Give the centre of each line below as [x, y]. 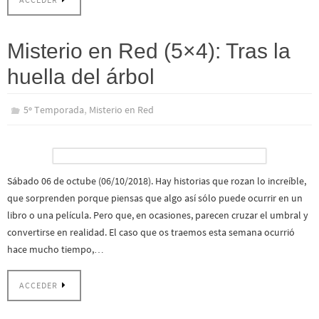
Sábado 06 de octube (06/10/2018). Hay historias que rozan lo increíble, [157, 181]
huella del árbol [81, 76]
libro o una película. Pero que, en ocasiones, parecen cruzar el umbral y [158, 215]
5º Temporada [54, 109]
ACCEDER [38, 286]
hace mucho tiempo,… [56, 249]
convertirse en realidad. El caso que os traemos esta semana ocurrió [151, 232]
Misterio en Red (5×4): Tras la [149, 51]
